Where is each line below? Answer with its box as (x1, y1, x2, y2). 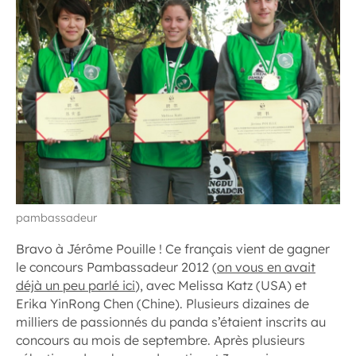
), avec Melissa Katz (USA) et (135, 277, 307, 293)
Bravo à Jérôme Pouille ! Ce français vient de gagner (16, 241, 330, 257)
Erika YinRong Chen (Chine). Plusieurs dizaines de (16, 296, 309, 311)
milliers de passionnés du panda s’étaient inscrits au (16, 314, 326, 330)
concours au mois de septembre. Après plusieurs (16, 332, 305, 348)
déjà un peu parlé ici (16, 277, 135, 293)
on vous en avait (217, 259, 315, 275)
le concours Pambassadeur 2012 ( (16, 259, 217, 275)
